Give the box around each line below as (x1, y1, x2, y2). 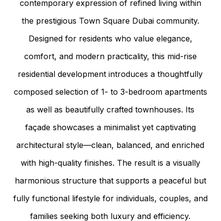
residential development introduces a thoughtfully (18, 69, 203, 79)
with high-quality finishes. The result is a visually (20, 157, 200, 168)
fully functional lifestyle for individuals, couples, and (13, 193, 208, 203)
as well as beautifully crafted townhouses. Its (26, 104, 195, 114)
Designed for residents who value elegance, (28, 33, 192, 43)
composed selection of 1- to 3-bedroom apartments (13, 86, 207, 97)
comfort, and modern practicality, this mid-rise (24, 51, 197, 61)
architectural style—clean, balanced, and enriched (16, 140, 205, 150)
